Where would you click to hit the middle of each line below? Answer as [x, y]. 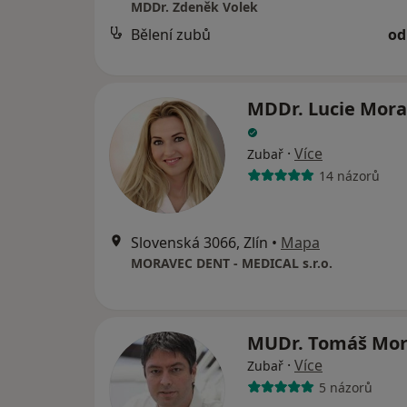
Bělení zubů [171, 35]
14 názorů [349, 175]
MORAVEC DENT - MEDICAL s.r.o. [232, 263]
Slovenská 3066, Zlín [199, 243]
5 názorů [345, 387]
